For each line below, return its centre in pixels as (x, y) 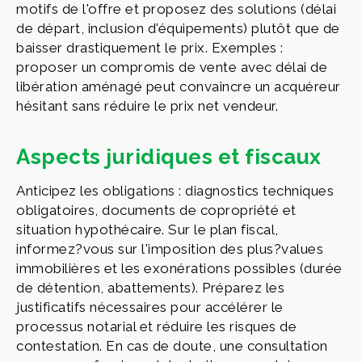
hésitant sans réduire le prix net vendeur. (147, 105)
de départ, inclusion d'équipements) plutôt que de (178, 28)
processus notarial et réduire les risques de (156, 326)
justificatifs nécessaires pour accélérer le (150, 307)
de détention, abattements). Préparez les (150, 287)
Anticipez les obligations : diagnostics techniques (175, 190)
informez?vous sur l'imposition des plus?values (170, 248)
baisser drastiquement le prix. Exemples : (150, 47)
